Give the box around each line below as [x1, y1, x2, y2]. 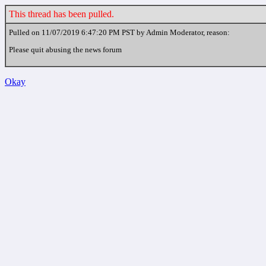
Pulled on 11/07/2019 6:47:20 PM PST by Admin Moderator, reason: [9, 28, 230, 37]
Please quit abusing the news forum [9, 45, 122, 55]
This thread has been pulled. [9, 9, 114, 19]
